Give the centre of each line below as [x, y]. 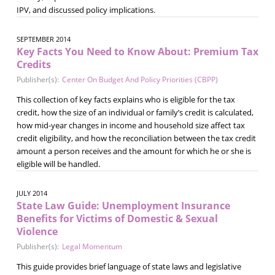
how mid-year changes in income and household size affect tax [130, 125]
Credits [33, 64]
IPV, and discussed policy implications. [86, 10]
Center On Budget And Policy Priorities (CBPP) [140, 79]
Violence [37, 231]
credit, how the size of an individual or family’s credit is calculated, [135, 112]
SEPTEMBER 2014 [43, 39]
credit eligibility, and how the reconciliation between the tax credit [136, 138]
